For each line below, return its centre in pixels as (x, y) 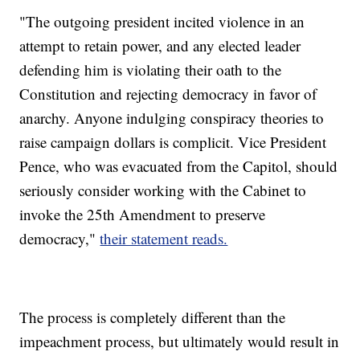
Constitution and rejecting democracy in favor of (168, 94)
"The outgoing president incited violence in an (162, 22)
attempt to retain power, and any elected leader (160, 46)
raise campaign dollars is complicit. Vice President (173, 142)
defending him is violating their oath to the (151, 70)
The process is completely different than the (153, 317)
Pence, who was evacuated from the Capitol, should (179, 166)
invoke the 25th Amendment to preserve (143, 215)
